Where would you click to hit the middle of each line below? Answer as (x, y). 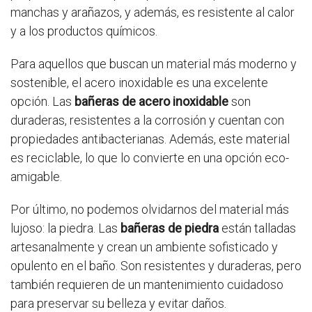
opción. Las (42, 102)
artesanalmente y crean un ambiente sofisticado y (144, 247)
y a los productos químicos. (84, 31)
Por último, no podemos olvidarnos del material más (150, 210)
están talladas (257, 228)
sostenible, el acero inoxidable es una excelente (139, 83)
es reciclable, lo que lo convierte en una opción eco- (150, 158)
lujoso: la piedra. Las (65, 228)
